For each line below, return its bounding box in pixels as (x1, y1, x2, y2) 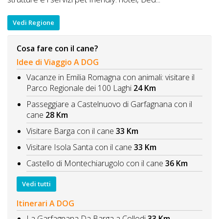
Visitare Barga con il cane (26, 125, 114, 136)
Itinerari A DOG (17, 197, 74, 209)
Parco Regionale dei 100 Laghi (26, 82, 133, 93)
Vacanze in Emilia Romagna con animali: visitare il (26, 71, 195, 83)
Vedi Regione (13, 18, 54, 27)
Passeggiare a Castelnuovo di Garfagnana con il (26, 98, 192, 109)
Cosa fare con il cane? (17, 43, 98, 54)
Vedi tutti (22, 179, 51, 189)
